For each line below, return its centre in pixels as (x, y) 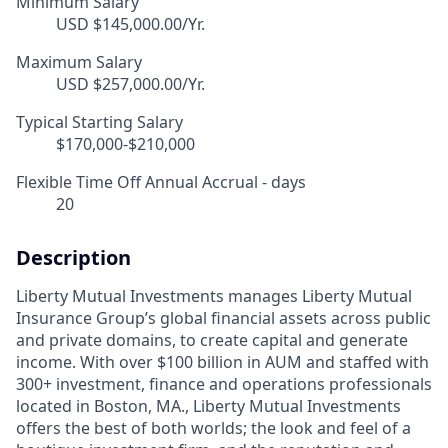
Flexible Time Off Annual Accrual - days (161, 182)
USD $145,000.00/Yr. (130, 24)
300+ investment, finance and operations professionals (224, 384)
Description (73, 258)
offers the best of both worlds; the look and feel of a (213, 428)
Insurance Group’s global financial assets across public (223, 318)
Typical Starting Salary (99, 122)
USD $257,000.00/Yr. (130, 84)
